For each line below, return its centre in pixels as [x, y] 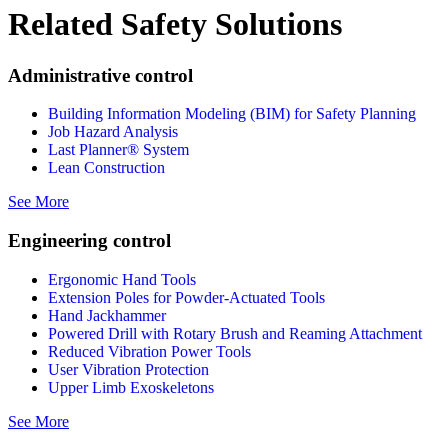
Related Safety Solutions [175, 24]
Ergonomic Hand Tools [122, 279]
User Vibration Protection [128, 369]
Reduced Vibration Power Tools [149, 351]
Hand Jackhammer [107, 315]
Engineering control [89, 240]
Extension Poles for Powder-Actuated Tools [186, 297]
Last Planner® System [118, 150]
